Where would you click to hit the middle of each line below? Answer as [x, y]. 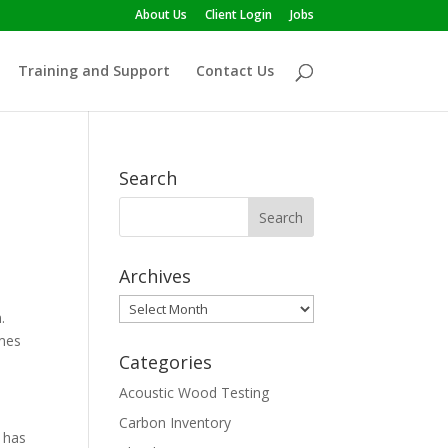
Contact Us [234, 70]
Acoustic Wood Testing [194, 392]
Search [148, 178]
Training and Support [93, 70]
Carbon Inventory [175, 422]
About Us [160, 14]
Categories [166, 362]
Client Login [238, 14]
